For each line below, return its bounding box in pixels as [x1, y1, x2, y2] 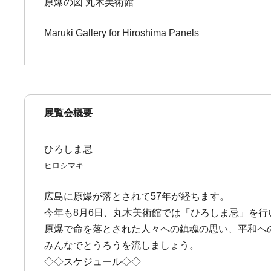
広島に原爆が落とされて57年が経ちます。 [44, 191, 230, 201]
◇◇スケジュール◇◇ [44, 256, 142, 267]
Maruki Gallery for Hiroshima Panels [44, 28, 200, 38]
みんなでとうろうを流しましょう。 [44, 240, 200, 250]
